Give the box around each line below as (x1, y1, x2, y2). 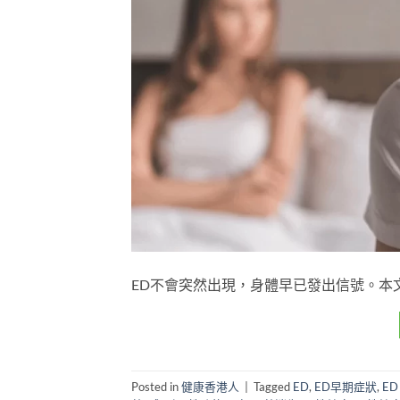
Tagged (254, 379, 293, 394)
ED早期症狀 (314, 379, 377, 394)
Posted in (131, 379, 181, 394)
